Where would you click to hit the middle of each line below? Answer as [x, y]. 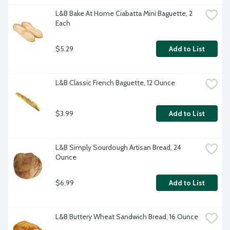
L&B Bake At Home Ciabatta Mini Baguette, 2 [124, 14]
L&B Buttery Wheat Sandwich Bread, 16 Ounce [127, 217]
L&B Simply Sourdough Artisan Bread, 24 [118, 148]
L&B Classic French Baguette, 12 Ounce [115, 83]
